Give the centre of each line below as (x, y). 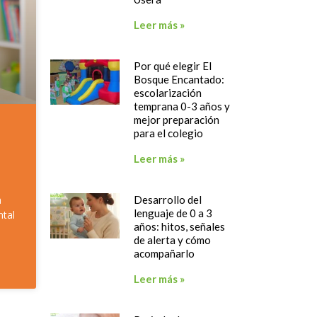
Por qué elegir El (173, 65)
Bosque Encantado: (179, 79)
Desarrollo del (168, 199)
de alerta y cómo (173, 240)
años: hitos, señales (180, 226)
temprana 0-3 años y (182, 106)
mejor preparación (177, 119)
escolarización (168, 92)
